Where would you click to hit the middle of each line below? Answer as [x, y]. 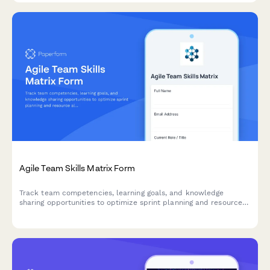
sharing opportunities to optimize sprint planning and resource [131, 203]
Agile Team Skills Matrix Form [77, 168]
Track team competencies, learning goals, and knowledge [122, 193]
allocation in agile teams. [64, 212]
